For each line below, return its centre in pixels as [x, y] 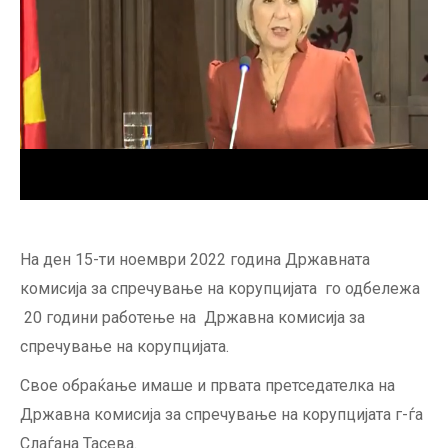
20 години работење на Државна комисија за [192, 317]
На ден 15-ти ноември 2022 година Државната [195, 259]
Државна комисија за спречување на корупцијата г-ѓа [221, 414]
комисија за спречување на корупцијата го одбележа [220, 288]
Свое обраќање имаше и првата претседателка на [207, 385]
